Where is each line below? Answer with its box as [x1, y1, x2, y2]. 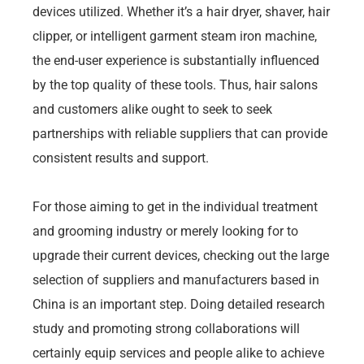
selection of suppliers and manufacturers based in [32, 271, 319, 288]
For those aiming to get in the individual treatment [32, 198, 318, 214]
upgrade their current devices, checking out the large [32, 247, 329, 263]
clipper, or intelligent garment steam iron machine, [32, 28, 317, 44]
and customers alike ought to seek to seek [32, 101, 272, 117]
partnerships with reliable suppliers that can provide [32, 125, 327, 141]
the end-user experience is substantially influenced [32, 52, 319, 68]
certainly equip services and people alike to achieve [32, 344, 324, 361]
